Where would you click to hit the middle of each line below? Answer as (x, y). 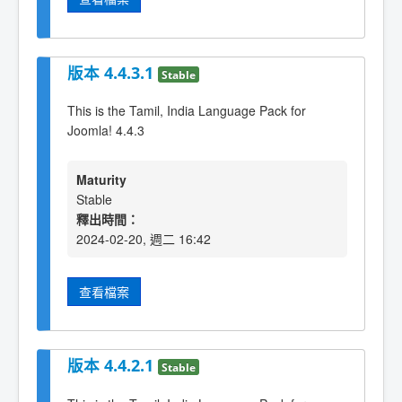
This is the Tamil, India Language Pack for (187, 111)
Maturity (101, 179)
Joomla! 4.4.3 (106, 131)
